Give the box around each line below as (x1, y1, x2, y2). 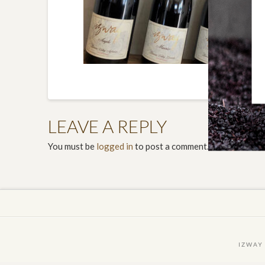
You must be (47, 141, 96, 152)
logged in (96, 141, 133, 152)
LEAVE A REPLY (47, 115, 167, 137)
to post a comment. (132, 141, 209, 152)
